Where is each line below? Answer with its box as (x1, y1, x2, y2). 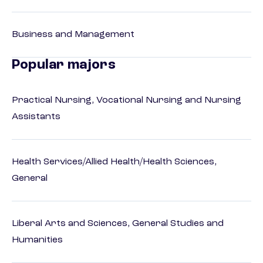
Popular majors (12, 58, 116, 73)
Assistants (12, 112, 60, 122)
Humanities (12, 235, 63, 245)
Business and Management (12, 30, 134, 40)
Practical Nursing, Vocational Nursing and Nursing (12, 96, 241, 106)
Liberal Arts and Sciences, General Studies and (12, 219, 224, 229)
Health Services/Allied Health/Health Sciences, (12, 157, 217, 167)
